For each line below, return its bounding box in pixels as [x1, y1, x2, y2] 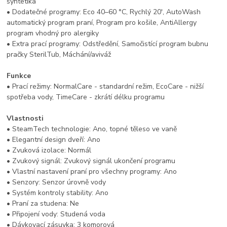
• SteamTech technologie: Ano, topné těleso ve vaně [7, 124, 177, 134]
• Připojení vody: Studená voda [7, 209, 106, 219]
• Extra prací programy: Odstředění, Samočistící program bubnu [7, 39, 209, 49]
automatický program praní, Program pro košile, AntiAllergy [7, 17, 197, 27]
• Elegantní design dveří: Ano [7, 134, 101, 144]
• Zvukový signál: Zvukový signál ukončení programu [7, 156, 176, 166]
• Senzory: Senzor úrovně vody [7, 177, 106, 187]
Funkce [7, 70, 31, 81]
